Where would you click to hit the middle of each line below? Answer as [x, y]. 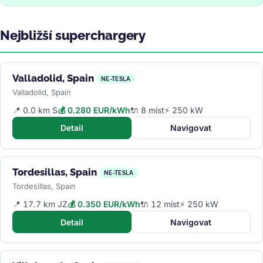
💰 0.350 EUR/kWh [104, 204]
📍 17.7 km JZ [40, 204]
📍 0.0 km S [35, 110]
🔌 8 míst [147, 110]
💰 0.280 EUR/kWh [94, 110]
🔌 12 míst [160, 204]
